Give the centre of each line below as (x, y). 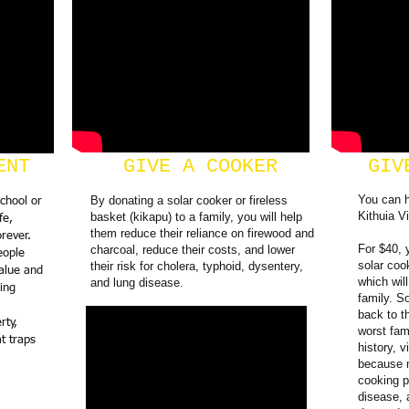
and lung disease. (137, 283)
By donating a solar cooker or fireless (189, 200)
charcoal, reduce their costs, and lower (193, 250)
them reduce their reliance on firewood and (202, 233)
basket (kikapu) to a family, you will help (196, 217)
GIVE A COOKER (189, 167)
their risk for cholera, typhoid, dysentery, (197, 266)
